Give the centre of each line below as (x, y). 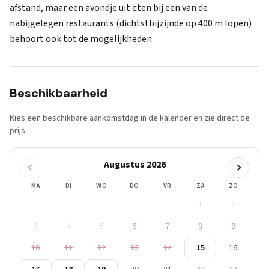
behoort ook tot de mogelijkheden (81, 39)
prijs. (18, 131)
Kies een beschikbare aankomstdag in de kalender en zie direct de (130, 118)
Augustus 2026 (134, 165)
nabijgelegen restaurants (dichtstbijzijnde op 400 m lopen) (131, 23)
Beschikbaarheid (59, 93)
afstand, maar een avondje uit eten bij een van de (109, 8)
